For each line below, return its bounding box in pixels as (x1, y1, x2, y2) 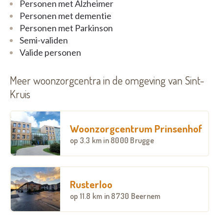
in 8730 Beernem (104, 191, 161, 201)
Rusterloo (69, 177, 112, 191)
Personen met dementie (20, 10, 111, 21)
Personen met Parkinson (20, 22, 113, 33)
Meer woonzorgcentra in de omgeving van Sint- (10, 73, 204, 87)
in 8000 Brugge (103, 135, 154, 145)
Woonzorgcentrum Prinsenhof (69, 121, 202, 135)
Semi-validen (20, 35, 68, 45)
